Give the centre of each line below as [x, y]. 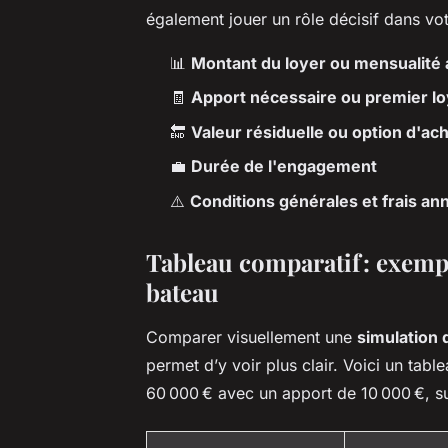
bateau [182, 291]
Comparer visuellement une [251, 336]
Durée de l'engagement [284, 166]
